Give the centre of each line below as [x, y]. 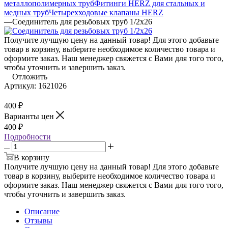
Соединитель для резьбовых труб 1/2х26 [82, 21]
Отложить [30, 76]
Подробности [27, 136]
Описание [42, 211]
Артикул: [20, 85]
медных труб [26, 12]
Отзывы [38, 220]
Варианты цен [30, 116]
